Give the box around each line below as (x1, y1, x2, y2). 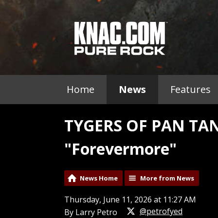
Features (170, 83, 211, 96)
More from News (140, 174, 194, 183)
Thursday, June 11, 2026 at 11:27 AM (64, 194, 196, 205)
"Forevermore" (64, 138, 177, 160)
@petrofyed (140, 206, 182, 217)
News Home (80, 174, 118, 183)
